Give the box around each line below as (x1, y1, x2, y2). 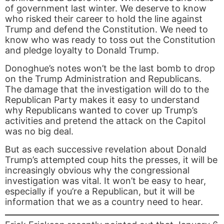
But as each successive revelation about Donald (5, 144, 206, 155)
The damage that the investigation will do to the (5, 84, 209, 95)
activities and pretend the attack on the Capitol (5, 115, 205, 126)
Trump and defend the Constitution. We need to (5, 24, 208, 35)
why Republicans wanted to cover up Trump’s (5, 105, 197, 116)
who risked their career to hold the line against (5, 13, 202, 24)
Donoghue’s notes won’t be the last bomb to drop (5, 63, 215, 74)
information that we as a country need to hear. (5, 196, 203, 207)
